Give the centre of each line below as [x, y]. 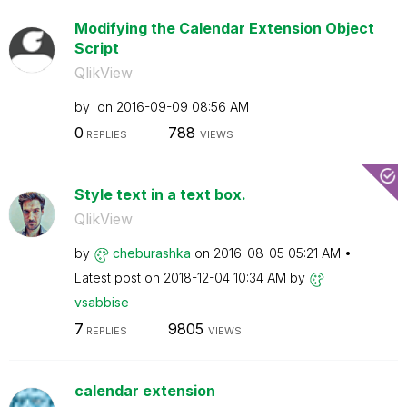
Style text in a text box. [160, 194]
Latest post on [119, 278]
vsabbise [101, 302]
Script [96, 48]
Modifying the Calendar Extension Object [224, 28]
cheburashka [151, 253]
